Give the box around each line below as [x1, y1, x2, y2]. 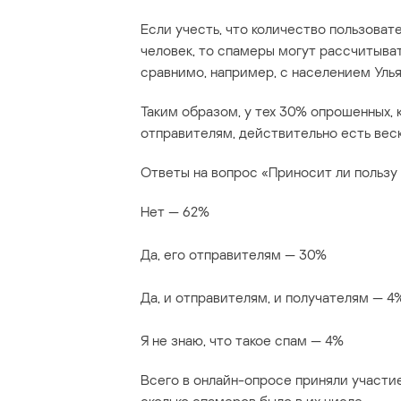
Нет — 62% [141, 202, 209, 221]
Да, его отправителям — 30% [141, 245, 327, 264]
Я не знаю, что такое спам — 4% [141, 331, 344, 350]
